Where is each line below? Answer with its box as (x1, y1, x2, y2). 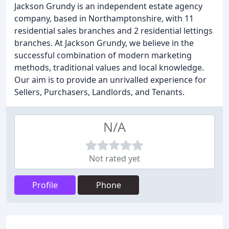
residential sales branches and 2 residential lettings (14, 25, 213, 36)
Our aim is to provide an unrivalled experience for (14, 74, 207, 85)
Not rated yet (89, 153, 140, 164)
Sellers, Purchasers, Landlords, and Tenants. (14, 86, 185, 98)
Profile (32, 179, 58, 191)
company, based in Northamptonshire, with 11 (14, 13, 194, 24)
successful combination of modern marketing (14, 50, 192, 61)
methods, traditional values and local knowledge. (14, 62, 204, 73)
